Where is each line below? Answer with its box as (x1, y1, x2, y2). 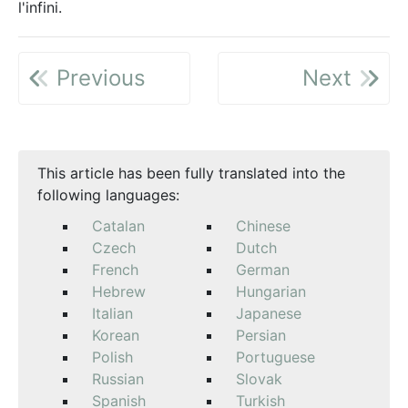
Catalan (92, 216, 145, 235)
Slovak (236, 369, 282, 388)
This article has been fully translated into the (37, 163, 345, 182)
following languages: (37, 185, 179, 204)
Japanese (236, 303, 301, 322)
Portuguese (236, 347, 315, 366)
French (92, 260, 138, 279)
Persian (236, 325, 286, 344)
